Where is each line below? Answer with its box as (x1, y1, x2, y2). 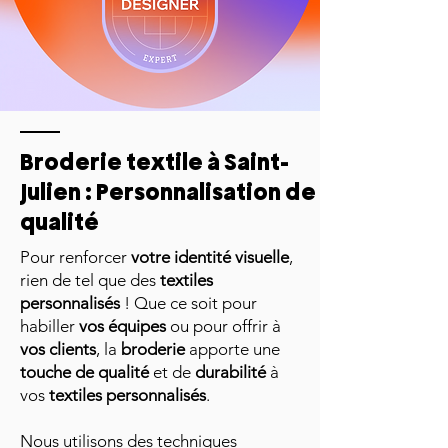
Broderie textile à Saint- (20, 148, 289, 175)
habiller (20, 316, 79, 336)
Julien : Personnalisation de (20, 178, 316, 205)
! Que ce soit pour (120, 293, 257, 313)
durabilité (195, 362, 266, 382)
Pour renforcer (20, 247, 131, 267)
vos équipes (79, 316, 166, 336)
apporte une (185, 339, 280, 359)
